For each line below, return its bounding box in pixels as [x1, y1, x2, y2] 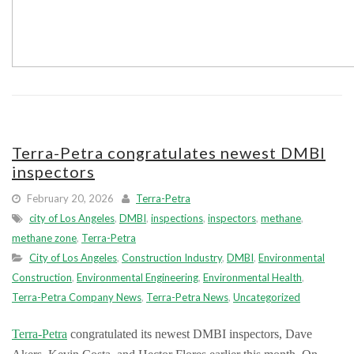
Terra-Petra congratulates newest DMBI [12, 143, 326, 162]
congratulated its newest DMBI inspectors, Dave [67, 327, 312, 341]
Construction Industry [122, 251, 222, 264]
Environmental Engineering [77, 271, 198, 284]
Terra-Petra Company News [12, 291, 141, 303]
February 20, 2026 [24, 192, 114, 205]
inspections [151, 212, 203, 224]
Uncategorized [233, 291, 300, 303]
